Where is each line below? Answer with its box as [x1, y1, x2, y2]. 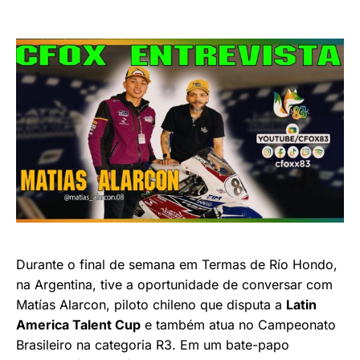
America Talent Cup [16, 317, 141, 333]
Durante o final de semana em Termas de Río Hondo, [16, 256, 337, 273]
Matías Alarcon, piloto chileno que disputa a [16, 297, 286, 313]
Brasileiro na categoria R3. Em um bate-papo [16, 337, 289, 354]
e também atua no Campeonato [141, 317, 336, 333]
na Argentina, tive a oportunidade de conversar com [16, 276, 333, 293]
